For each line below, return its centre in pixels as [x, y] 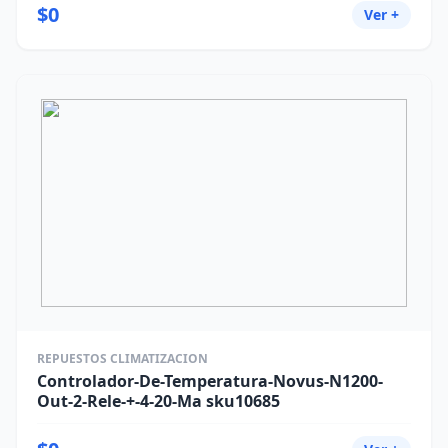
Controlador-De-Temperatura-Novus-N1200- [210, 381]
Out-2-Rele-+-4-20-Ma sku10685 [158, 401]
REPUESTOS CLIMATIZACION [122, 358]
